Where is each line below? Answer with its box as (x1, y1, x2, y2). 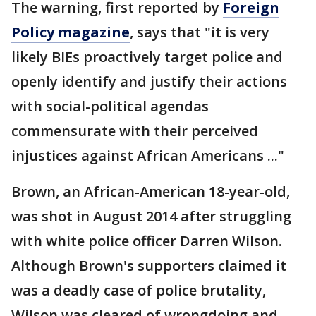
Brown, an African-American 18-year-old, (11, 182, 290, 202)
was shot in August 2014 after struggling (11, 207, 291, 226)
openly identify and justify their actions (11, 72, 287, 92)
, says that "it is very (130, 23, 269, 42)
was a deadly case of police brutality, (11, 281, 266, 300)
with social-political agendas (11, 97, 209, 116)
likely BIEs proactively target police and (11, 47, 283, 67)
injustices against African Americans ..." (11, 146, 284, 166)
